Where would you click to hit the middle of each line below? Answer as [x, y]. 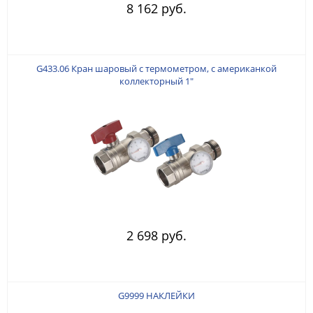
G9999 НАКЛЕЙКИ [156, 295]
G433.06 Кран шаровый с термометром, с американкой [156, 68]
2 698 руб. [156, 235]
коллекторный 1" [156, 81]
